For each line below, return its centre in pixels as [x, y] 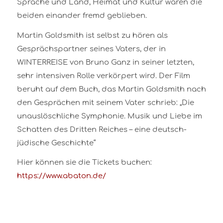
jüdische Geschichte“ [56, 143]
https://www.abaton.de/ [61, 176]
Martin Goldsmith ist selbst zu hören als [92, 35]
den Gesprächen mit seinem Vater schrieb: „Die [105, 103]
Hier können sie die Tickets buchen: [84, 163]
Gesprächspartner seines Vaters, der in [91, 49]
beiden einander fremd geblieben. [82, 15]
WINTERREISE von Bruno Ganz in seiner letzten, [105, 62]
